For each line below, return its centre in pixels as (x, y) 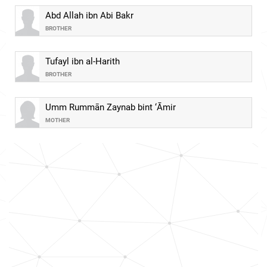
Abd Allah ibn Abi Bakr (89, 15)
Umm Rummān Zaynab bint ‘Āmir (111, 107)
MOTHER (58, 120)
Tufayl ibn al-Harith (83, 61)
